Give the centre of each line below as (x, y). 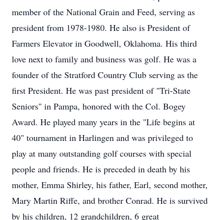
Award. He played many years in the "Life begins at (103, 122)
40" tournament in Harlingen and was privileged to (102, 137)
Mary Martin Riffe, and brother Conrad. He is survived (110, 200)
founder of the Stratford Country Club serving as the (105, 75)
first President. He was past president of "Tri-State (101, 90)
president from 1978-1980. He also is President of (101, 27)
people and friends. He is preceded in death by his (101, 169)
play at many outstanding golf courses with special (102, 153)
